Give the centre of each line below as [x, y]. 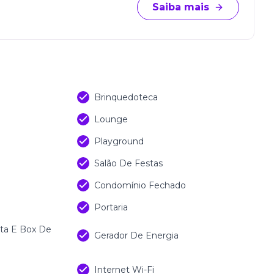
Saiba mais [181, 7]
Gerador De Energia [136, 235]
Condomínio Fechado [140, 185]
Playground [119, 141]
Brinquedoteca [126, 97]
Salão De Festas [128, 163]
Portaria [111, 207]
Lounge [111, 119]
